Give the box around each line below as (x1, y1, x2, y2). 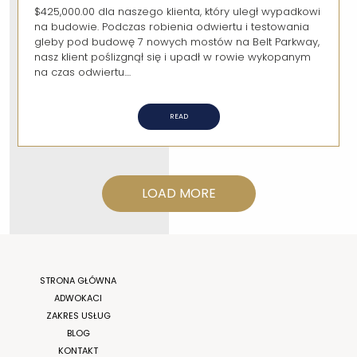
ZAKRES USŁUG (45, 308, 111, 322)
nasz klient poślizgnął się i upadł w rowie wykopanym (34, 49, 312, 65)
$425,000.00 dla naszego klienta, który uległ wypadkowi (34, 3, 321, 19)
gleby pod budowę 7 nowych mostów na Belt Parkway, (34, 33, 320, 49)
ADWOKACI (54, 291, 102, 304)
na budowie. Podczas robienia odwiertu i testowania (34, 18, 310, 34)
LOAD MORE (141, 183, 216, 202)
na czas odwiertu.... (34, 64, 131, 80)
